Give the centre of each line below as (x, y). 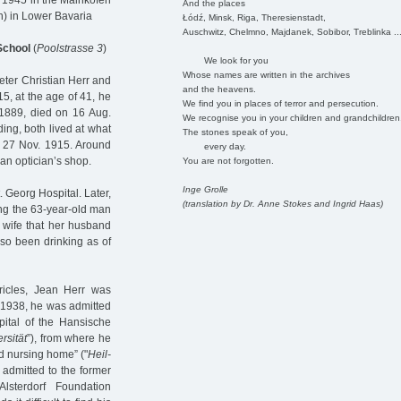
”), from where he (69, 339)
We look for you (225, 60)
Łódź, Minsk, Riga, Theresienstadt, (254, 17)
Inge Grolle (205, 189)
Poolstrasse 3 (70, 49)
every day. (214, 146)
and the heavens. (219, 89)
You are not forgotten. (228, 160)
